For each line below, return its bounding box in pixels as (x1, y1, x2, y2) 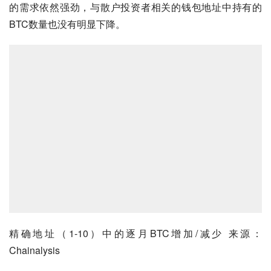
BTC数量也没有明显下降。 (9, 16, 125, 31)
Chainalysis (9, 243, 60, 258)
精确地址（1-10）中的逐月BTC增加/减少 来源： (9, 226, 262, 241)
